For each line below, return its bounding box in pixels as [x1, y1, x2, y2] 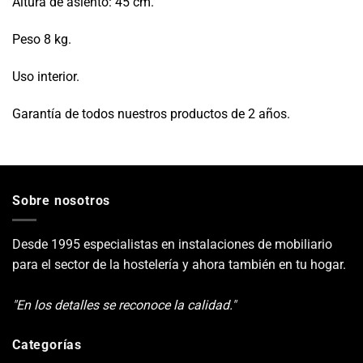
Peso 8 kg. [12, 32, 71, 48]
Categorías [12, 337, 82, 353]
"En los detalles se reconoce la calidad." [12, 297, 236, 314]
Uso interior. [12, 69, 79, 84]
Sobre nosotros [12, 192, 111, 208]
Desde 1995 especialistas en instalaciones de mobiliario [12, 237, 332, 253]
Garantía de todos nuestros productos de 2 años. [12, 105, 290, 122]
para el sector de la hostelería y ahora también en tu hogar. [12, 257, 346, 273]
